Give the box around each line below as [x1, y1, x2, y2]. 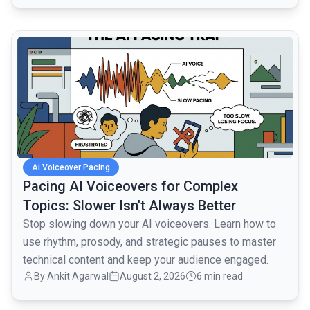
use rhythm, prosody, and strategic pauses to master [23, 235, 276, 248]
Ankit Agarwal [47, 270, 109, 282]
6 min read [197, 270, 243, 282]
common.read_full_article [11, 31, 134, 45]
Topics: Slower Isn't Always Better [23, 197, 236, 214]
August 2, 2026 [120, 270, 185, 282]
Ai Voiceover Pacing [32, 162, 110, 172]
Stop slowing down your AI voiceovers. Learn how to [23, 217, 276, 230]
